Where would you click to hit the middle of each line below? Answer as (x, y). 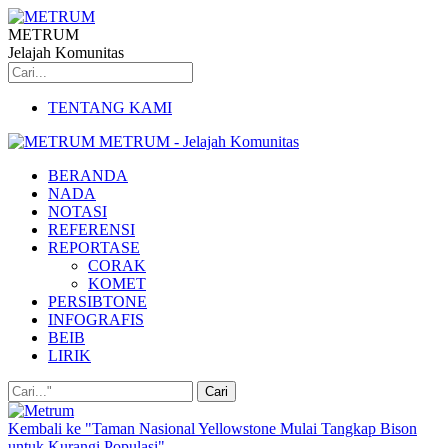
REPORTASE (94, 247)
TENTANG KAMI (110, 107)
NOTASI (77, 211)
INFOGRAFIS (96, 319)
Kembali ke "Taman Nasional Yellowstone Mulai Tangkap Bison (212, 428)
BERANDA (88, 175)
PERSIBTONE (97, 301)
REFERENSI (91, 229)
